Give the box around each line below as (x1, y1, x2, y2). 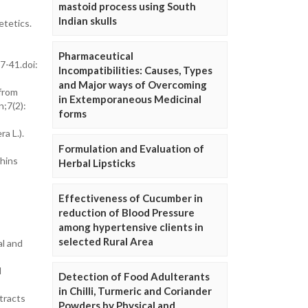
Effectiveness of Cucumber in (58, 192, 203, 205)
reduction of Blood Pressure (58, 206, 195, 219)
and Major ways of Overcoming (58, 78, 207, 91)
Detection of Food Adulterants (58, 270, 210, 283)
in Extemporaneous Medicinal (58, 93, 201, 106)
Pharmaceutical (58, 49, 133, 63)
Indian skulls (58, 14, 117, 27)
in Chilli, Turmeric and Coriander (58, 285, 212, 298)
